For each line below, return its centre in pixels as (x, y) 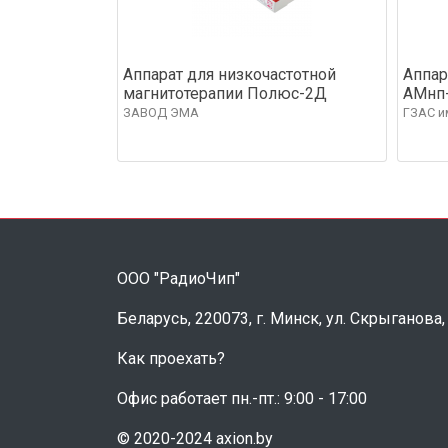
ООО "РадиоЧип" (178, 278)
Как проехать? (171, 358)
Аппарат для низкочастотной (229, 74)
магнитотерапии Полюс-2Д (225, 93)
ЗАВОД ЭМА (161, 112)
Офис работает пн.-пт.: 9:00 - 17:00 (242, 398)
